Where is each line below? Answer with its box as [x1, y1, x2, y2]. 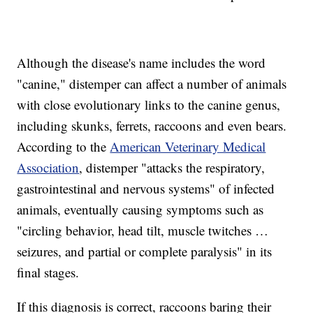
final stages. [17, 263, 84, 282]
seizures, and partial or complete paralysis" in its [17, 242, 272, 261]
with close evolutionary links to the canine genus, [17, 96, 281, 114]
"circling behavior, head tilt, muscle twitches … [17, 221, 269, 240]
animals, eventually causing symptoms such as [17, 201, 264, 219]
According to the [17, 138, 110, 156]
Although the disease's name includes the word [17, 54, 266, 72]
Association [17, 159, 80, 177]
